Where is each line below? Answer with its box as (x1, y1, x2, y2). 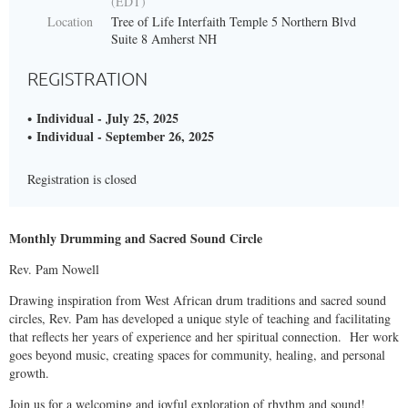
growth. (9, 364, 49, 382)
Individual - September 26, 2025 (36, 127, 214, 147)
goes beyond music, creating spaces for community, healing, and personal (9, 346, 385, 364)
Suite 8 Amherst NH (111, 30, 217, 48)
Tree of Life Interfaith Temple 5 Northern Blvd (111, 13, 356, 31)
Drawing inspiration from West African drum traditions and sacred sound (9, 291, 386, 310)
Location (47, 13, 93, 31)
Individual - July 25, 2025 (36, 108, 178, 128)
